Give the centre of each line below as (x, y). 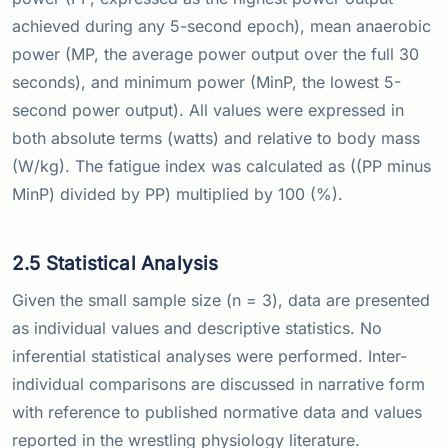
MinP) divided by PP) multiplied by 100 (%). (177, 194)
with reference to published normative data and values (217, 412)
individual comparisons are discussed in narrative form (218, 384)
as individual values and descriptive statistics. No (197, 328)
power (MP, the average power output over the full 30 (215, 54)
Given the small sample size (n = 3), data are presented (221, 300)
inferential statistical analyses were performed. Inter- (209, 356)
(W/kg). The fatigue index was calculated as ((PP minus (221, 166)
